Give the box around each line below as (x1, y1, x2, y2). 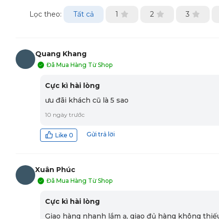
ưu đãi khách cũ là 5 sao (45, 96, 129, 105)
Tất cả (73, 10, 94, 19)
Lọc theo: (29, 10, 62, 19)
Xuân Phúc (35, 165, 75, 175)
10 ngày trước (45, 111, 85, 119)
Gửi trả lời (87, 131, 115, 138)
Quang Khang (35, 49, 87, 59)
